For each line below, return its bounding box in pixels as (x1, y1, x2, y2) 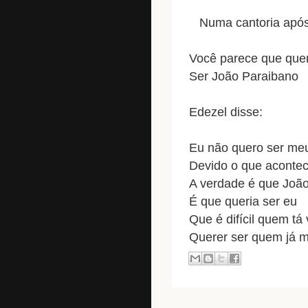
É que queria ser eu (189, 194, 297, 208)
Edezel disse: (189, 104, 263, 119)
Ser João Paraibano (189, 69, 298, 83)
